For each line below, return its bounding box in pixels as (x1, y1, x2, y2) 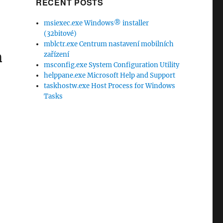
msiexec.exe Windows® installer (44, 19, 149, 27)
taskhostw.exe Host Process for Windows (44, 82, 176, 90)
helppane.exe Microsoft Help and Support (44, 71, 176, 80)
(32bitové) (44, 29, 77, 38)
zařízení (44, 50, 70, 59)
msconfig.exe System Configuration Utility (44, 61, 180, 69)
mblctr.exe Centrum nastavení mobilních (44, 40, 174, 48)
